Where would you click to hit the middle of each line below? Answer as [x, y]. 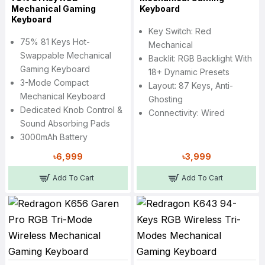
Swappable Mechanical [65, 56]
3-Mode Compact [54, 83]
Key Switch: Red [180, 31]
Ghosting [165, 99]
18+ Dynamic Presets [189, 72]
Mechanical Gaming [53, 9]
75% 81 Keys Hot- [55, 42]
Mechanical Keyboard [62, 96]
